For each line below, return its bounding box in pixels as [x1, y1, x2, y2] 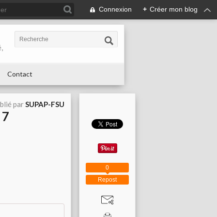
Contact [7, 70, 32, 78]
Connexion [99, 5, 132, 13]
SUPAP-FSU [25, 100, 64, 108]
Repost [98, 176, 117, 183]
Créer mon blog [150, 5, 198, 13]
